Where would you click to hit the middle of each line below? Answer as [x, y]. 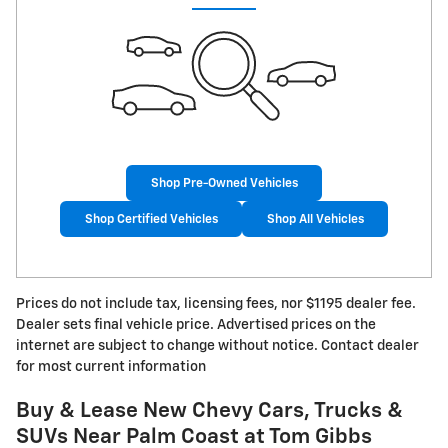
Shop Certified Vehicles [151, 219]
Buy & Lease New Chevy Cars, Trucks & [209, 412]
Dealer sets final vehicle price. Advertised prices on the [196, 325]
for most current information [111, 367]
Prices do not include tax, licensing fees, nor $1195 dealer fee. [216, 304]
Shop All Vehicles [315, 219]
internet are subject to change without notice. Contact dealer [217, 346]
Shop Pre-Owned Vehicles [224, 183]
